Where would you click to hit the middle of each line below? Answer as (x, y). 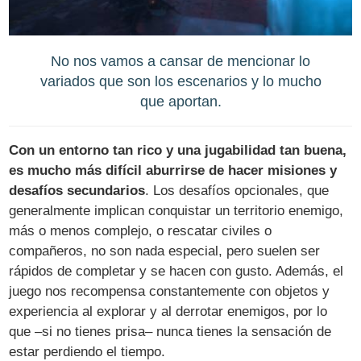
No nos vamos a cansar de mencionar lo (180, 60)
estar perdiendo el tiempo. (87, 351)
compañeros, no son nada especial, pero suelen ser (165, 251)
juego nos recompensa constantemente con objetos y (170, 291)
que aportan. (180, 101)
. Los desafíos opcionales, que (237, 190)
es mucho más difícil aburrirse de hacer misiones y (173, 170)
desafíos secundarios (77, 190)
